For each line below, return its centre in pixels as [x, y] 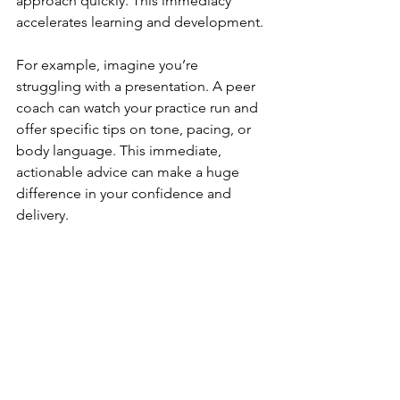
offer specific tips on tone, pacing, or [135, 129]
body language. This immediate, [121, 150]
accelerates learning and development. [140, 21]
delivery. [42, 214]
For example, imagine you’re [109, 64]
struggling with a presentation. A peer [137, 86]
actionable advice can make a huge [129, 171]
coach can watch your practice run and [139, 107]
